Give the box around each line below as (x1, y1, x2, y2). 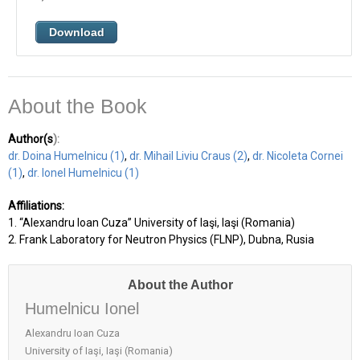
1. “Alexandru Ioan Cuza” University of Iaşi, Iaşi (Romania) (8, 215, 295, 229)
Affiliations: (8, 198, 64, 212)
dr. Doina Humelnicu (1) (8, 149, 125, 162)
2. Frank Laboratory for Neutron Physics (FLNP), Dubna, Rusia (8, 232, 317, 246)
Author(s (8, 132, 53, 145)
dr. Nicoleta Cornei (252, 149, 343, 162)
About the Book (8, 94, 147, 117)
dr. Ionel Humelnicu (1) (27, 166, 139, 179)
